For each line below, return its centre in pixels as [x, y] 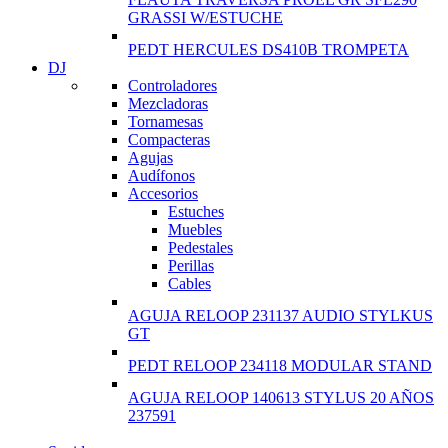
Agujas [150, 158]
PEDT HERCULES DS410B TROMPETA [268, 50]
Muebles [195, 230]
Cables [189, 284]
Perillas [191, 266]
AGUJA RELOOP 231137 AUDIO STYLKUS [280, 316]
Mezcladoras [168, 104]
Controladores [172, 86]
